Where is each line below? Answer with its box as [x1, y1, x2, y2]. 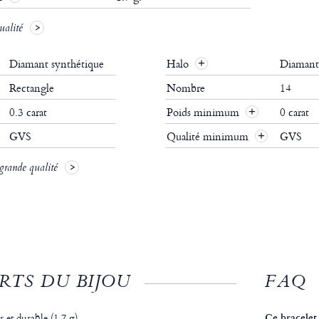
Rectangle [9, 80, 54, 97]
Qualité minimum [166, 128, 251, 145]
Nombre [166, 80, 208, 97]
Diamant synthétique [9, 56, 104, 73]
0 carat [279, 104, 309, 121]
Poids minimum [166, 104, 242, 121]
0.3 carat [9, 104, 47, 121]
